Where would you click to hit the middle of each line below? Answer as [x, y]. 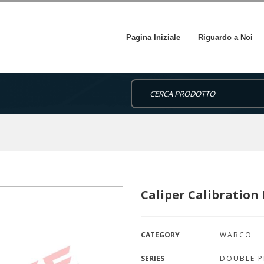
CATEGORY [160, 235]
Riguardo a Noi [225, 37]
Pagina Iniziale [153, 37]
